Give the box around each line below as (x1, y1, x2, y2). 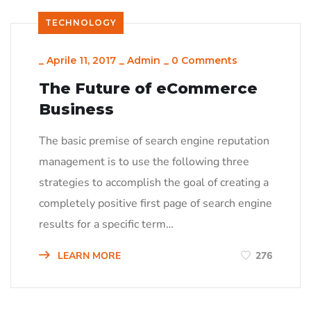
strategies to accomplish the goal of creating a (39, 174, 269, 190)
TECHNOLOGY (45, 17, 117, 28)
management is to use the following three (39, 153, 249, 169)
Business (39, 99, 114, 119)
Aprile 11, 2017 (47, 53, 116, 67)
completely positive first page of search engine (39, 195, 272, 211)
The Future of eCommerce (39, 78, 258, 98)
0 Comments (171, 53, 237, 67)
